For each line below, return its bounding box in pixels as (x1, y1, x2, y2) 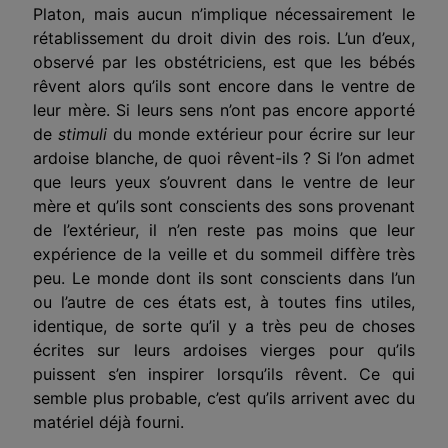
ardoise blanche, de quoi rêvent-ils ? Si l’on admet (33, 147, 415, 168)
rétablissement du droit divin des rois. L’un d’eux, (33, 27, 415, 48)
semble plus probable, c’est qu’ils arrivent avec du (33, 387, 415, 408)
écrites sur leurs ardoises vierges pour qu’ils (33, 339, 415, 360)
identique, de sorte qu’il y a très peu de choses (33, 315, 415, 336)
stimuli (57, 123, 107, 144)
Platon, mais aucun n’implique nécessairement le (33, 3, 415, 24)
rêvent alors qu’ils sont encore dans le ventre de (33, 75, 415, 96)
